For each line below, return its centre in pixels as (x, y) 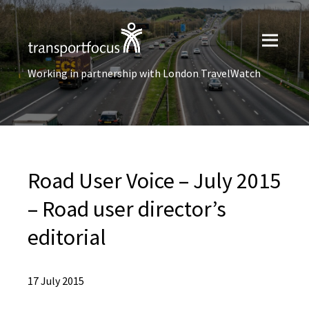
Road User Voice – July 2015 (154, 181)
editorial (67, 237)
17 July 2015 (56, 281)
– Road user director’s (127, 209)
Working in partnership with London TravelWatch (144, 73)
